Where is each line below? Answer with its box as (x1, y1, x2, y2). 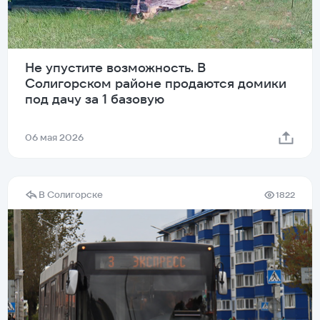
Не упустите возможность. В (25, 59, 206, 76)
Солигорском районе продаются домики (25, 75, 286, 92)
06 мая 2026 (25, 131, 84, 144)
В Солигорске (39, 189, 103, 201)
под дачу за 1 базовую (25, 91, 164, 108)
